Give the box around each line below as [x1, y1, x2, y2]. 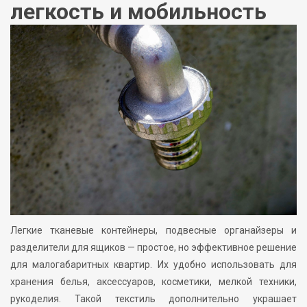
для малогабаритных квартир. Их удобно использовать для [10, 259, 297, 271]
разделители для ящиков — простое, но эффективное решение [10, 242, 297, 254]
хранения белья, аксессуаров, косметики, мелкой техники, [10, 276, 297, 288]
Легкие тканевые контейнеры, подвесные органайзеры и [10, 225, 297, 236]
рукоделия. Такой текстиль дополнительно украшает [10, 293, 297, 305]
